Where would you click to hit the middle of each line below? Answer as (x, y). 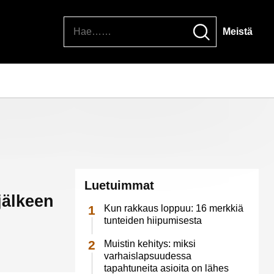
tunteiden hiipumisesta (153, 221)
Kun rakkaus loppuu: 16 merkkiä (173, 209)
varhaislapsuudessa (147, 256)
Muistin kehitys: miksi (150, 244)
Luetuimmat (119, 185)
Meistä (238, 32)
